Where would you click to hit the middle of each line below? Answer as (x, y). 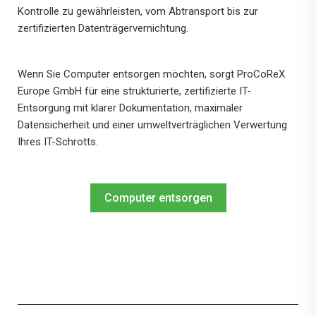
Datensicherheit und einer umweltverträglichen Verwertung (152, 125)
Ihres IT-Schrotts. (58, 142)
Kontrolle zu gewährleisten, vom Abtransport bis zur (138, 12)
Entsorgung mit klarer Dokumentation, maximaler (130, 108)
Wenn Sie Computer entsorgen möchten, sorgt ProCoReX (151, 74)
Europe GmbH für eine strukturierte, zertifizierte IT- (134, 91)
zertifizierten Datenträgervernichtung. (103, 29)
